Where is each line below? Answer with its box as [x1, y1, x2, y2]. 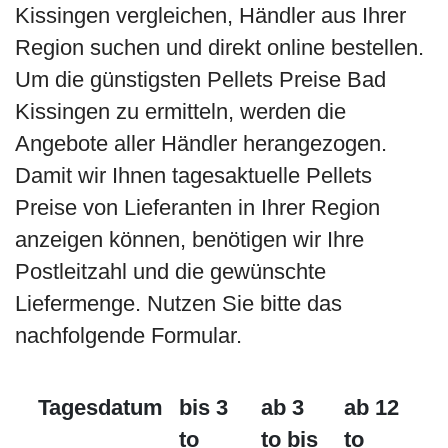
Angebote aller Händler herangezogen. [15, 131, 387, 156]
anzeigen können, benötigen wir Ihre [15, 227, 364, 252]
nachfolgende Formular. [15, 323, 242, 348]
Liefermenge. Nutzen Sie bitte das [15, 291, 342, 316]
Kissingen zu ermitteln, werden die [15, 99, 346, 124]
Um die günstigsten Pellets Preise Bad [15, 67, 386, 92]
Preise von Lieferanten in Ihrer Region [15, 195, 380, 220]
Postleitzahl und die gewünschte [15, 259, 326, 284]
